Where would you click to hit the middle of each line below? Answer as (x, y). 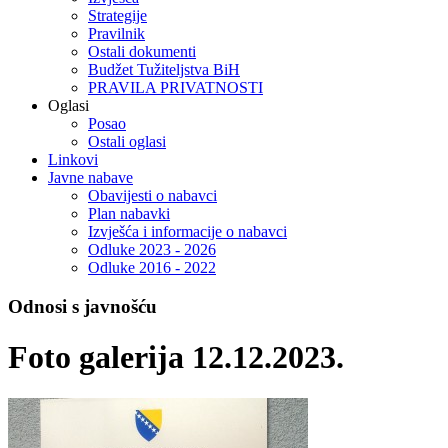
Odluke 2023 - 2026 (152, 250)
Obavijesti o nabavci (152, 196)
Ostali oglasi (127, 142)
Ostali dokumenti (142, 52)
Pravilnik (116, 34)
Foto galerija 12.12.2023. (176, 357)
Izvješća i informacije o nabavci (187, 232)
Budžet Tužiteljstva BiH (164, 70)
